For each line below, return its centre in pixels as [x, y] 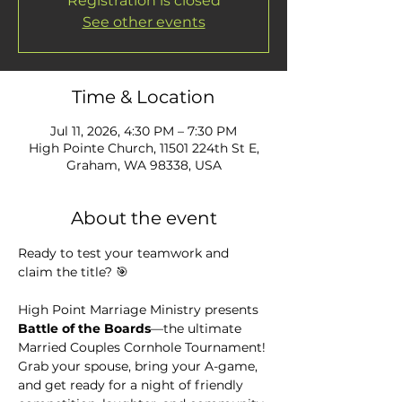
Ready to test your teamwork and [125, 253]
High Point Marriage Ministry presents [140, 310]
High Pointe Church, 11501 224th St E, [144, 148]
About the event [144, 218]
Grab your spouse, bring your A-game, [140, 366]
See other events [144, 22]
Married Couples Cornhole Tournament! [144, 347]
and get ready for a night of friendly [132, 385]
